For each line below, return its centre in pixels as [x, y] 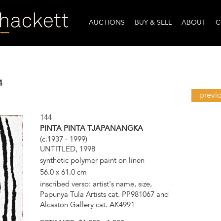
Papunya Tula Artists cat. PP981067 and [104, 194]
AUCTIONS [107, 23]
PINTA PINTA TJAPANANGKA [91, 129]
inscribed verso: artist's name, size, [96, 184]
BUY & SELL [153, 23]
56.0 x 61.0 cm [63, 172]
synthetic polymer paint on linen [92, 160]
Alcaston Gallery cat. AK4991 [87, 204]
